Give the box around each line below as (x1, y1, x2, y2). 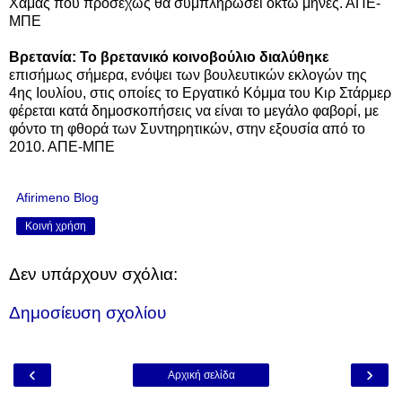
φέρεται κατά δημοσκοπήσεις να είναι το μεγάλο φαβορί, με (9, 102, 379, 118)
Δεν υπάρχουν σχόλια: (9, 264, 178, 284)
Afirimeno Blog (16, 189, 99, 205)
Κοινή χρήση (25, 219, 86, 232)
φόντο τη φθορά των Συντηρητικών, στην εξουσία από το (9, 120, 365, 136)
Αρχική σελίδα (167, 368, 235, 381)
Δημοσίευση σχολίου (9, 303, 166, 323)
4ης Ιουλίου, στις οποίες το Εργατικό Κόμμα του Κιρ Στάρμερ (9, 84, 391, 100)
